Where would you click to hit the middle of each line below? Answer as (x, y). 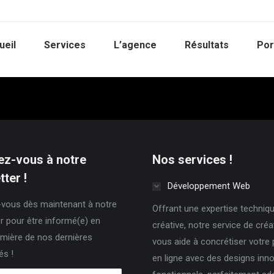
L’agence (135, 45)
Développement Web (209, 186)
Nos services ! (192, 160)
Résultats (206, 45)
